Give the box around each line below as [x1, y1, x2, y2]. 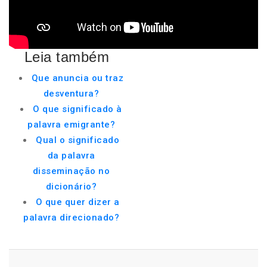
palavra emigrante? [27, 119, 115, 130]
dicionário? [45, 181, 97, 192]
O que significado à [33, 104, 122, 114]
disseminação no [32, 166, 110, 176]
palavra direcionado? [23, 212, 119, 223]
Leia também [24, 49, 110, 65]
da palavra [47, 150, 95, 161]
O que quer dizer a [35, 197, 120, 207]
